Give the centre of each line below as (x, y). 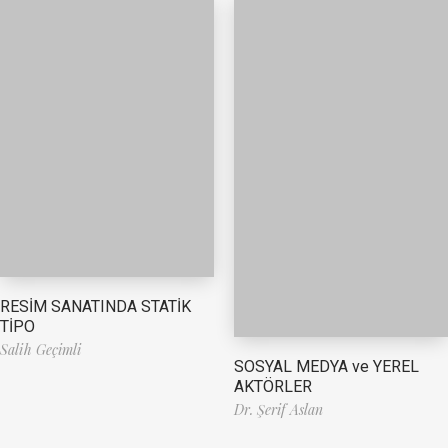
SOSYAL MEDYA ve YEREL (326, 366)
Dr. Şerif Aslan (278, 409)
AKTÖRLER (273, 386)
